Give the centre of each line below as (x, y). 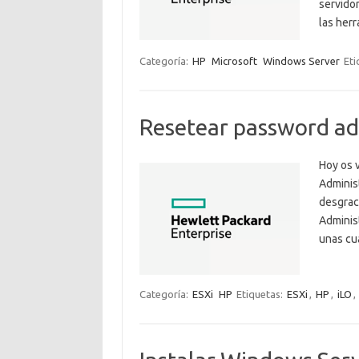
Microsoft (234, 61)
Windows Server (301, 61)
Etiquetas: (260, 294)
